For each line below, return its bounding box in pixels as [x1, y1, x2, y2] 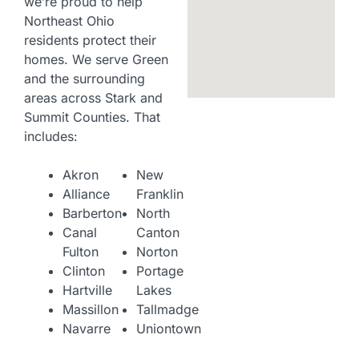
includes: [24, 128, 78, 145]
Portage [136, 263, 184, 280]
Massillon [63, 301, 119, 318]
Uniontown [136, 321, 201, 337]
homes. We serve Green [24, 51, 168, 68]
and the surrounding [24, 71, 145, 87]
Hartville [63, 282, 112, 299]
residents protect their [24, 32, 156, 49]
